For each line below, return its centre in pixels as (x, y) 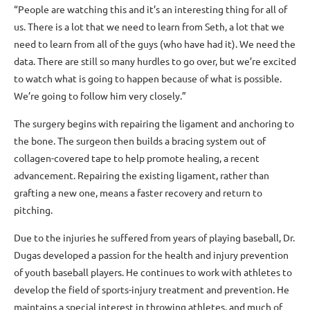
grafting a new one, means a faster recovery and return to (138, 192)
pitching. (33, 210)
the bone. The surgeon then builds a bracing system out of (140, 140)
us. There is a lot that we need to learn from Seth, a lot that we (149, 26)
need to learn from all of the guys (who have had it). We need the (155, 44)
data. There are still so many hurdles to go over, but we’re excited (155, 61)
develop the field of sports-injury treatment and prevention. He (152, 289)
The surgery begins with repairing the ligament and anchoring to (154, 123)
